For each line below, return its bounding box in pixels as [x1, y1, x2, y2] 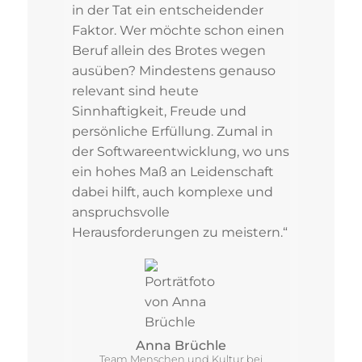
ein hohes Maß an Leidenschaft [71, 164, 274, 180]
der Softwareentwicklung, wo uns [71, 144, 289, 160]
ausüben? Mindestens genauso [71, 63, 276, 79]
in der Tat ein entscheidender [71, 2, 263, 19]
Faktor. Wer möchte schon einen [71, 23, 284, 39]
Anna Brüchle [135, 337, 226, 353]
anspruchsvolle [71, 204, 170, 221]
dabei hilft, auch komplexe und [71, 184, 273, 200]
